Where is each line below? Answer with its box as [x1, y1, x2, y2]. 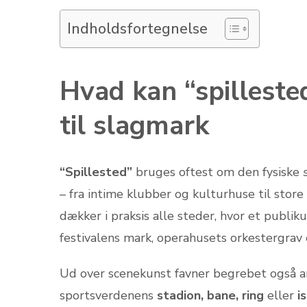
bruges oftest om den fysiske [132, 163, 303, 180]
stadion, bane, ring [157, 286, 264, 304]
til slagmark [60, 107, 209, 144]
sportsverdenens [60, 286, 157, 304]
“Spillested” [60, 163, 132, 180]
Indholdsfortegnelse [67, 19, 208, 40]
